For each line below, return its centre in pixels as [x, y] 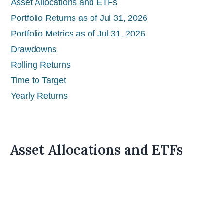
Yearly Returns [39, 96]
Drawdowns [34, 49]
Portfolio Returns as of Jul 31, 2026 [79, 18]
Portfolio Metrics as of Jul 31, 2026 [78, 33]
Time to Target [38, 80]
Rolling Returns [41, 64]
